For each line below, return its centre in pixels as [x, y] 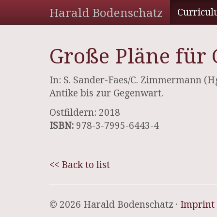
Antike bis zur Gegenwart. [106, 93]
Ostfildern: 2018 [85, 112]
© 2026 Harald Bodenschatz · [115, 204]
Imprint [197, 204]
